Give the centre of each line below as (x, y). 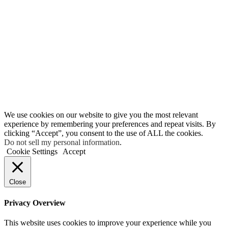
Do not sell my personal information (62, 142)
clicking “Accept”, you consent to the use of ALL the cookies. (104, 133)
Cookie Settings (32, 152)
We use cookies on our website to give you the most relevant (101, 115)
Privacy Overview (35, 203)
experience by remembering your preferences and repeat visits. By (110, 124)
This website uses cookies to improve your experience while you (108, 222)
